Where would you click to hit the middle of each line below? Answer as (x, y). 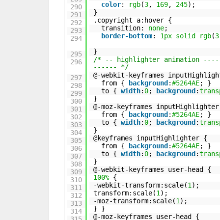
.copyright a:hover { (133, 20)
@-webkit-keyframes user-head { (152, 169)
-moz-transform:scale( (135, 201)
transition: (125, 28)
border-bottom (127, 36)
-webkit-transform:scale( (141, 185)
